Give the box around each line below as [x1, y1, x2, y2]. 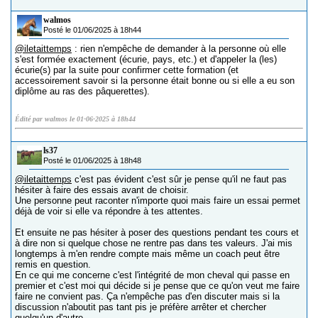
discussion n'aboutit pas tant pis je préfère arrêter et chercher [15, 302, 266, 313]
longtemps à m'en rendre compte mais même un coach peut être [15, 248, 280, 260]
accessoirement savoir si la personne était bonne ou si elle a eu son [15, 75, 295, 87]
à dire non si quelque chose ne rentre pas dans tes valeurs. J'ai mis [15, 238, 292, 249]
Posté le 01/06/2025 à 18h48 [43, 156, 141, 165]
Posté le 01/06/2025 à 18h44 [43, 26, 141, 35]
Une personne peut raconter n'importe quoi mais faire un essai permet [15, 195, 300, 207]
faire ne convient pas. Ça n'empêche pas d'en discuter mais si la [15, 291, 280, 302]
